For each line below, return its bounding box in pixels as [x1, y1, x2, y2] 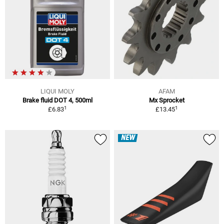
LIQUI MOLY [40, 87, 74, 95]
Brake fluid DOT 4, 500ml [22, 96, 92, 104]
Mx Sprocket [148, 96, 184, 104]
